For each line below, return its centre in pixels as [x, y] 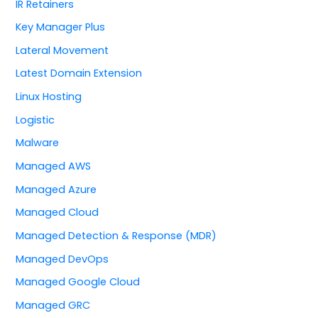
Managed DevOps [62, 259]
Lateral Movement [62, 50]
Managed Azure [56, 189]
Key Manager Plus [61, 27]
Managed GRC [53, 305]
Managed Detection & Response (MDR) [116, 235]
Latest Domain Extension [79, 73]
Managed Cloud [57, 213]
